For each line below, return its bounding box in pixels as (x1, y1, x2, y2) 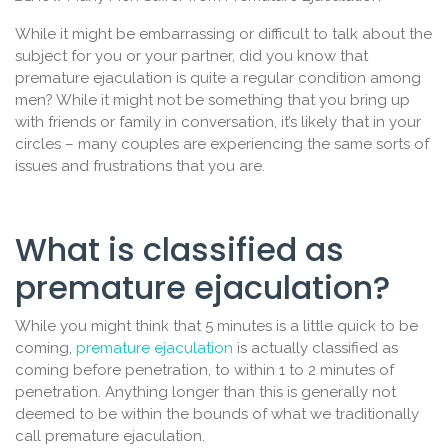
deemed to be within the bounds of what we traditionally (15, 405, 419, 424)
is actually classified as (233, 339, 398, 358)
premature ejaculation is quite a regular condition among (15, 69, 421, 88)
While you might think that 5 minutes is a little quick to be (15, 317, 418, 336)
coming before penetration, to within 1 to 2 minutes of (15, 361, 394, 380)
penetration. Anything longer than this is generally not (15, 383, 396, 402)
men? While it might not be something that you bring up (15, 91, 410, 110)
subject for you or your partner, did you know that (15, 47, 368, 66)
